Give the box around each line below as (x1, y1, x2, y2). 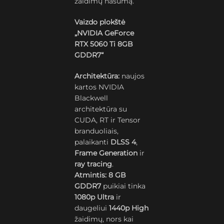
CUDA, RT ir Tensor (74, 115, 141, 124)
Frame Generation (74, 148, 138, 157)
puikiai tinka (101, 181, 146, 190)
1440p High (109, 203, 149, 212)
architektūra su (74, 104, 127, 113)
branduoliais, (74, 126, 119, 135)
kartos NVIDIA (74, 82, 124, 91)
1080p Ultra (74, 192, 114, 201)
